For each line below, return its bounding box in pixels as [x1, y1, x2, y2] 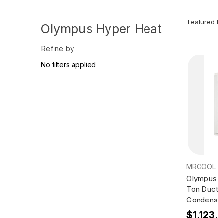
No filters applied [41, 60, 96, 69]
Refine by [41, 43, 74, 53]
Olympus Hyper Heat [41, 21, 162, 36]
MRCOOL [186, 163, 216, 171]
